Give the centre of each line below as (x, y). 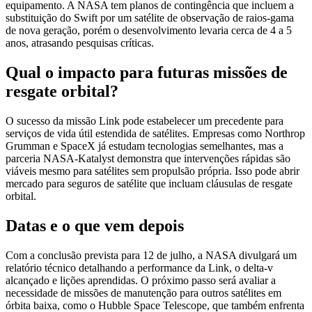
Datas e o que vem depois (95, 226)
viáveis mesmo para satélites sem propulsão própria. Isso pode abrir (153, 171)
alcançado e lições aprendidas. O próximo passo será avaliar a (141, 280)
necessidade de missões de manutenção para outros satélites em (143, 292)
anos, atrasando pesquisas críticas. (80, 43)
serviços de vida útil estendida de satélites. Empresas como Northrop (155, 134)
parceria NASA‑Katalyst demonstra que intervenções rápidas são (148, 159)
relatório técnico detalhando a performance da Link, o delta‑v (139, 267)
